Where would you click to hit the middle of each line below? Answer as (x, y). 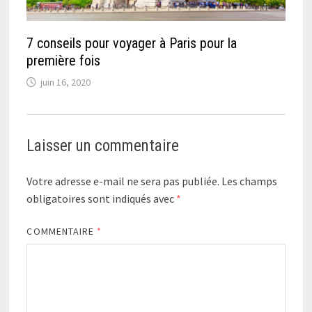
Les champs (250, 181)
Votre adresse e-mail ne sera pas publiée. (123, 181)
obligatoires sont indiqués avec (102, 198)
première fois (64, 60)
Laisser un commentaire (103, 146)
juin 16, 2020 (66, 82)
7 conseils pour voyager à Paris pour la (132, 43)
